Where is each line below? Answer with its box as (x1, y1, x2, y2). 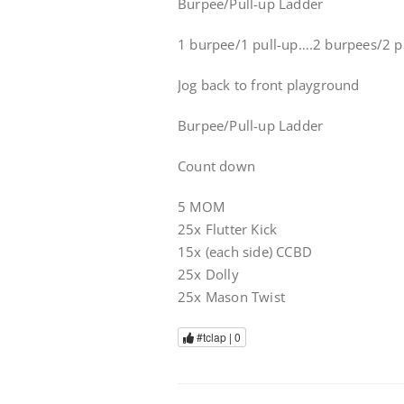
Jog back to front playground (178, 76, 360, 94)
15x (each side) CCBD (178, 243, 312, 261)
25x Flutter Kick (178, 220, 278, 238)
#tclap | (194, 329, 234, 345)
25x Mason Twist (178, 288, 285, 306)
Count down (178, 157, 255, 175)
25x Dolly (178, 265, 239, 283)
